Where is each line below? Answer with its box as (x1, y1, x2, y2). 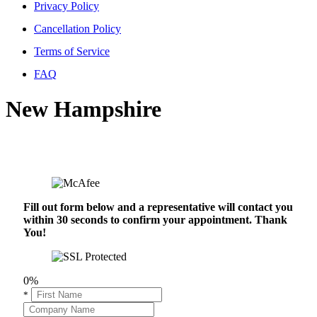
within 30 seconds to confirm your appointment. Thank (23, 214, 287, 226)
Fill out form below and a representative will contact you (23, 201, 293, 214)
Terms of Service (34, 45, 110, 58)
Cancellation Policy (34, 23, 121, 35)
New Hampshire (6, 96, 161, 122)
